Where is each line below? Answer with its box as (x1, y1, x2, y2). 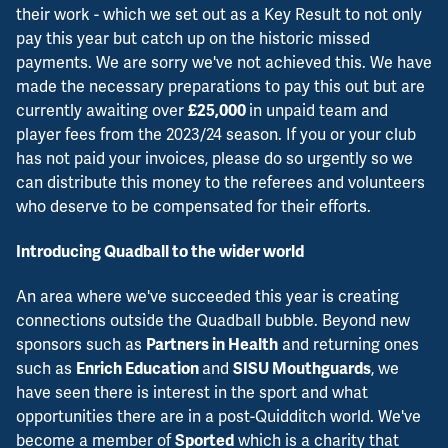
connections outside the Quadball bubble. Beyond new (16, 310, 410, 332)
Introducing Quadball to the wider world (16, 242, 304, 263)
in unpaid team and (249, 99, 388, 121)
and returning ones (278, 334, 419, 356)
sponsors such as (16, 334, 146, 356)
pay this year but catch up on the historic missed (16, 27, 370, 49)
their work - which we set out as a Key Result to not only (16, 3, 422, 25)
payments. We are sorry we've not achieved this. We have (16, 51, 432, 73)
